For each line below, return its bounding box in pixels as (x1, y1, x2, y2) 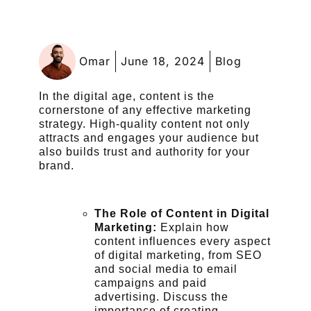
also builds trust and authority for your (39, 146, 250, 158)
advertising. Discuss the (94, 291, 228, 303)
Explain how (157, 221, 229, 234)
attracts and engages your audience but (39, 132, 259, 144)
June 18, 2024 (121, 54, 205, 68)
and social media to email (94, 263, 237, 276)
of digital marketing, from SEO (94, 249, 262, 262)
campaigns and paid (94, 277, 207, 289)
